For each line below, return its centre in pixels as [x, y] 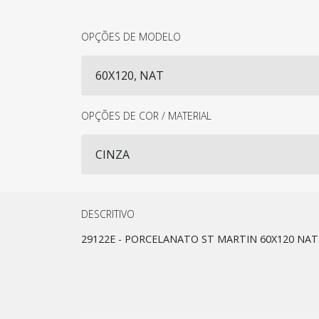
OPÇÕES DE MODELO [131, 36]
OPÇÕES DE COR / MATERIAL [146, 115]
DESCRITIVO [108, 214]
